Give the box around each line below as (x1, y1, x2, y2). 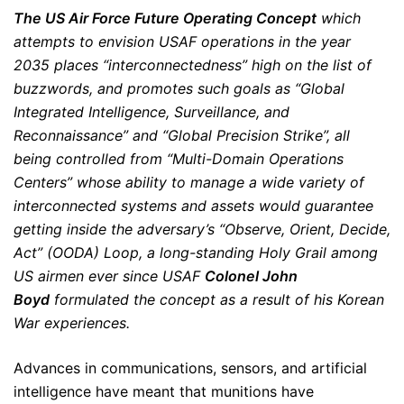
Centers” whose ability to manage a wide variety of (14, 173, 364, 191)
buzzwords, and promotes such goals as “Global (14, 79, 344, 97)
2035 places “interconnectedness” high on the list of (14, 56, 372, 74)
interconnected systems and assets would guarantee (14, 197, 373, 215)
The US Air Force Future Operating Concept (14, 9, 317, 27)
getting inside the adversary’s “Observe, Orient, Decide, (14, 220, 390, 238)
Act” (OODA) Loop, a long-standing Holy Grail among (14, 243, 378, 262)
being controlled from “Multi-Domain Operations (14, 150, 344, 168)
